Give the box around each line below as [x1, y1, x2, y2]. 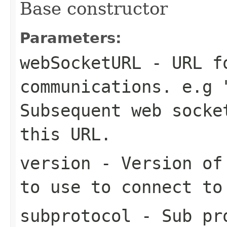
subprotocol [20, 205, 131, 226]
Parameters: [20, 29, 122, 47]
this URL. [20, 124, 111, 144]
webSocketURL [20, 52, 141, 73]
